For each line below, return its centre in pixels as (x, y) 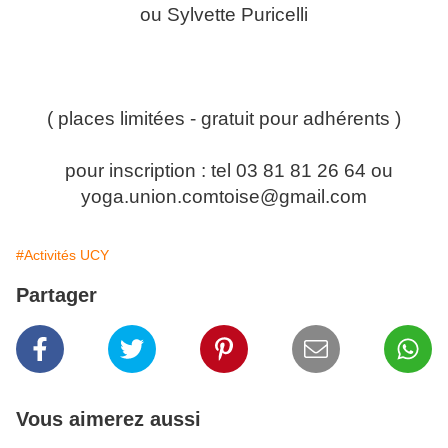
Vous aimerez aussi (108, 419)
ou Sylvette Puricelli (224, 14)
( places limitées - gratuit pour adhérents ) (224, 118)
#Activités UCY (62, 255)
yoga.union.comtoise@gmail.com (224, 196)
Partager (56, 295)
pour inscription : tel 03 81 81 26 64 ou (224, 170)
